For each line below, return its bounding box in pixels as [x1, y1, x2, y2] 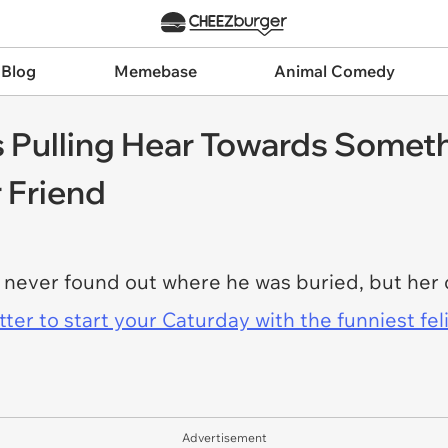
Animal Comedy [274, 61, 396, 81]
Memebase [113, 61, 197, 81]
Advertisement [181, 430, 267, 445]
